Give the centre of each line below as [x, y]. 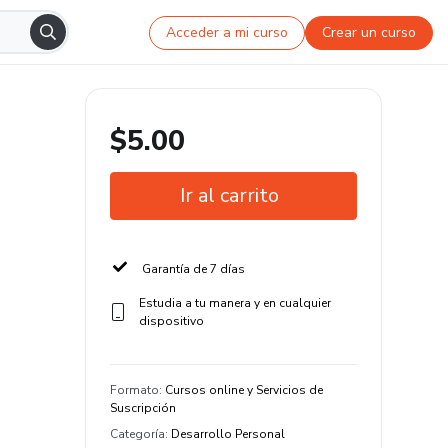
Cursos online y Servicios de [244, 390]
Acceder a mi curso [227, 32]
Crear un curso [369, 32]
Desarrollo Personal [228, 434]
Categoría [137, 434]
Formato [134, 390]
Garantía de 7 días [193, 269]
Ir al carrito [229, 195]
